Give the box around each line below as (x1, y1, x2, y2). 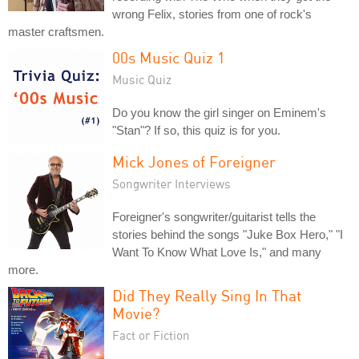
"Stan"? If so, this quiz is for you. (112, 123, 280, 137)
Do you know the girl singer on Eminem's (112, 105, 326, 119)
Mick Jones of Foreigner (112, 151, 276, 171)
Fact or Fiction (112, 327, 190, 342)
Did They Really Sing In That (112, 285, 301, 305)
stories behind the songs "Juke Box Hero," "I (112, 227, 343, 241)
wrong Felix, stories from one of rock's (112, 6, 312, 21)
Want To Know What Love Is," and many (112, 244, 321, 259)
